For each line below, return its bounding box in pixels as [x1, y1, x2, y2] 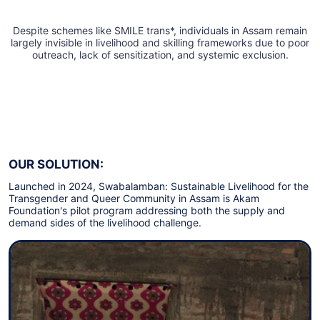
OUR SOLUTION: [9, 157, 104, 172]
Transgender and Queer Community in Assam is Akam [9, 192, 259, 205]
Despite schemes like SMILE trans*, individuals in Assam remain [13, 24, 307, 37]
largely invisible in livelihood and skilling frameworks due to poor [11, 36, 309, 49]
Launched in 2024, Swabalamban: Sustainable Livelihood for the [9, 180, 309, 193]
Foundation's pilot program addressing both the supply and [9, 204, 285, 217]
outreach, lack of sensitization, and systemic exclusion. [31, 49, 289, 61]
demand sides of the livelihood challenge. [9, 216, 201, 229]
